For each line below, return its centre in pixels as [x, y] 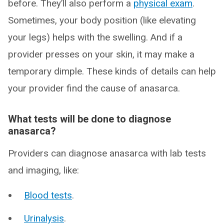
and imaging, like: [43, 170]
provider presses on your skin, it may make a [101, 54]
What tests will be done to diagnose [89, 119]
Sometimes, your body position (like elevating [102, 20]
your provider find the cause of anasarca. [94, 88]
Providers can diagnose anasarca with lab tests [107, 153]
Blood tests [48, 195]
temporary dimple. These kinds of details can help [112, 71]
